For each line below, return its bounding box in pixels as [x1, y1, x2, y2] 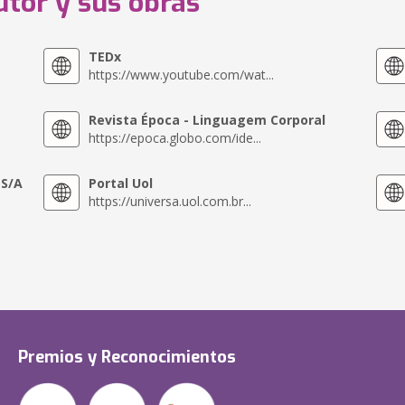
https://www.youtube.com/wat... [89, 66, 275, 83]
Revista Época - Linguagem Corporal [89, 111, 326, 128]
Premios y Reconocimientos [18, 346, 236, 368]
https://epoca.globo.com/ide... [89, 129, 262, 146]
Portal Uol [89, 174, 154, 192]
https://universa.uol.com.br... [89, 193, 252, 210]
